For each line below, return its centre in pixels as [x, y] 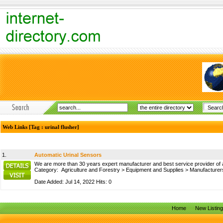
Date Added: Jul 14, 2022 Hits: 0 [73, 182]
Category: [48, 170]
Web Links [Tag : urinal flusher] [41, 127]
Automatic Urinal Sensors [68, 155]
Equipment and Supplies [155, 170]
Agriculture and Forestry [91, 170]
